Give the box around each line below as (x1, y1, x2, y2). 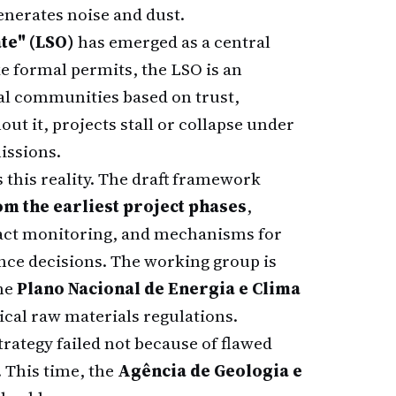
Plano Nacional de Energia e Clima (17, 277, 301, 300)
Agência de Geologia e (118, 359, 302, 382)
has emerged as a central (74, 30, 270, 53)
